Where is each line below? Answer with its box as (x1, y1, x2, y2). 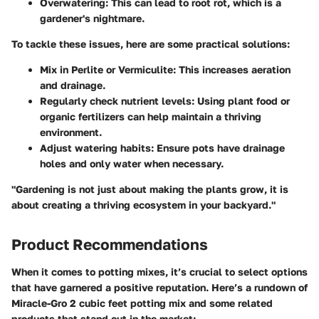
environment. (40, 126, 102, 138)
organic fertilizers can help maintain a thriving (40, 110, 261, 122)
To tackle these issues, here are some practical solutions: (11, 38, 290, 50)
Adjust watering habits (40, 142, 151, 154)
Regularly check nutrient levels (40, 95, 192, 107)
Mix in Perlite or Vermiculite (40, 63, 173, 75)
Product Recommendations (11, 235, 208, 253)
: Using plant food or (192, 95, 290, 107)
